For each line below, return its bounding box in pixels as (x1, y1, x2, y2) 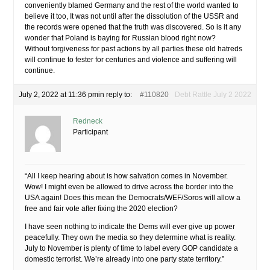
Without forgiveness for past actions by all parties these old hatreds (25, 45, 242, 53)
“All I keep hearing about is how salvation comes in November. (25, 172, 228, 180)
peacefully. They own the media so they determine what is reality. (25, 233, 236, 242)
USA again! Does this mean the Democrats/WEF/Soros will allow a (25, 193, 240, 202)
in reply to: (98, 90, 132, 99)
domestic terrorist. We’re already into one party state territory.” (25, 255, 224, 263)
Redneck (73, 117, 102, 125)
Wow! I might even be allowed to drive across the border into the (25, 183, 233, 191)
